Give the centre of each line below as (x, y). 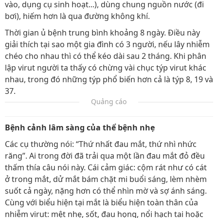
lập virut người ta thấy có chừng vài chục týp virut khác (106, 68)
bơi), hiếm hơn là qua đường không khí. (77, 16)
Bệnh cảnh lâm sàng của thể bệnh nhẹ (80, 127)
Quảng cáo (109, 101)
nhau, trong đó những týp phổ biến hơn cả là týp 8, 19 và (109, 79)
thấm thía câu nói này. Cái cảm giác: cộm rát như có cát (106, 167)
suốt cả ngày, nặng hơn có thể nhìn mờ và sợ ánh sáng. (106, 191)
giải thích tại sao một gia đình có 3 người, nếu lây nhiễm (107, 44)
